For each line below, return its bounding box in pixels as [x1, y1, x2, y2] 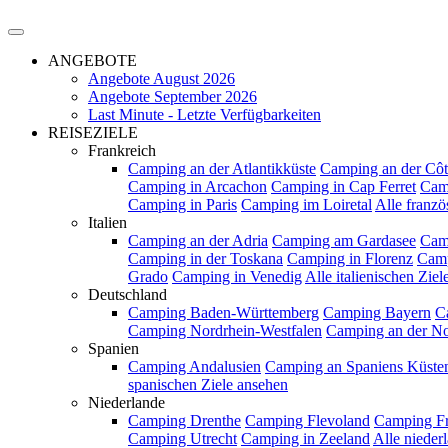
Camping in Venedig [172, 268, 302, 285]
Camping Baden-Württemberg [128, 304, 319, 321]
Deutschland [88, 286, 167, 303]
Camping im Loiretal [241, 196, 372, 213]
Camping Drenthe [128, 412, 241, 429]
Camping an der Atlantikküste [128, 160, 316, 177]
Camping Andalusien [128, 358, 261, 375]
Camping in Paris [128, 196, 237, 213]
